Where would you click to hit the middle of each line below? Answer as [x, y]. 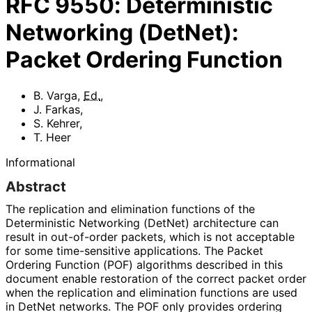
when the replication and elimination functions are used [151, 292]
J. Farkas [57, 109]
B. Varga [55, 95]
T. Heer [52, 137]
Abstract [36, 186]
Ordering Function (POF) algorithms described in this [144, 264]
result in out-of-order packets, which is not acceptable [150, 236]
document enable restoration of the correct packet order [156, 278]
